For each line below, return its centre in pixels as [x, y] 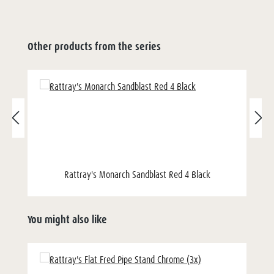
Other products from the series [94, 46]
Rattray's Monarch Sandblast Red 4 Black [137, 175]
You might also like [67, 220]
